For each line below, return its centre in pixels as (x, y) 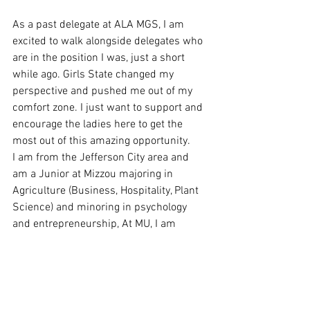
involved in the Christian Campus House (108, 241)
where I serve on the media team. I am (105, 258)
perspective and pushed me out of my (104, 92)
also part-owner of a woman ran (90, 274)
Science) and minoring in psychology (101, 208)
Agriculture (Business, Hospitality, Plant (107, 191)
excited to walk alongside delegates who (109, 42)
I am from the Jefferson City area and (102, 158)
